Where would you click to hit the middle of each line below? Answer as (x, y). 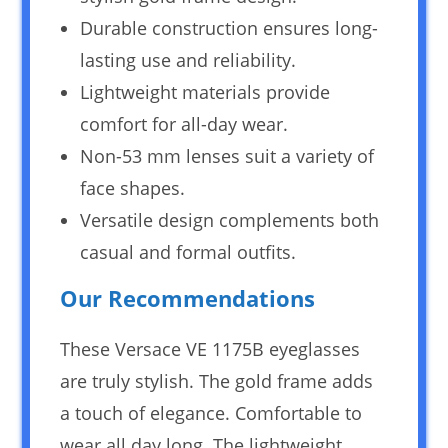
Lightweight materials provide (205, 92)
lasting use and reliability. (188, 60)
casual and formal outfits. (188, 252)
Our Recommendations (188, 298)
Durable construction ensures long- (229, 28)
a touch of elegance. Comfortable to (211, 413)
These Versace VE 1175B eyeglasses (210, 349)
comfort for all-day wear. (184, 124)
